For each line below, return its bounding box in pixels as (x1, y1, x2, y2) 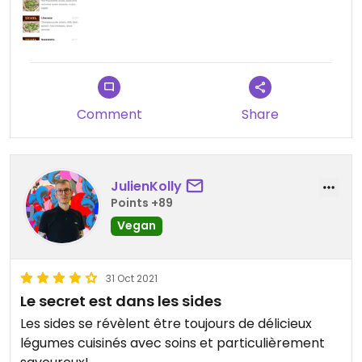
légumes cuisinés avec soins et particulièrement (20, 333, 325, 352)
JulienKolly (111, 177, 182, 196)
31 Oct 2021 (106, 271, 158, 285)
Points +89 (111, 195, 173, 212)
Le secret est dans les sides (20, 290, 221, 311)
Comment (76, 104, 142, 124)
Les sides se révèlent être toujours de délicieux (20, 314, 312, 333)
